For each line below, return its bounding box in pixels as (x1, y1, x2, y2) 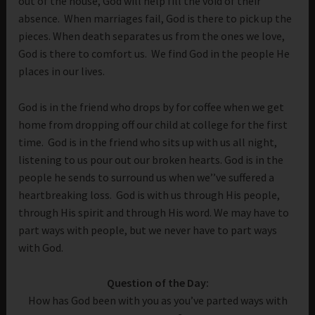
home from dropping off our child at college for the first (18, 117, 288, 131)
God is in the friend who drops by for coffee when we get (18, 99, 285, 114)
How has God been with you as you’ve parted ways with (27, 293, 288, 308)
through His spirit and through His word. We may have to (18, 205, 290, 219)
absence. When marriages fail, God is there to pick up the (18, 11, 292, 26)
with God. (18, 240, 64, 255)
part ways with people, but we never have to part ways (18, 222, 278, 237)
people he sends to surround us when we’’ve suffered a (18, 169, 275, 184)
